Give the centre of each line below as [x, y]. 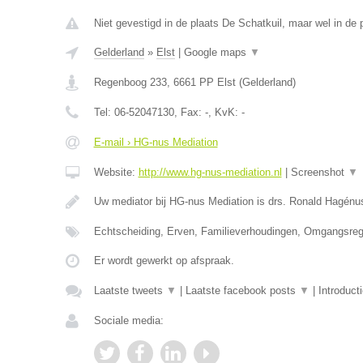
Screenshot [319, 172]
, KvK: [224, 112]
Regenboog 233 [130, 82]
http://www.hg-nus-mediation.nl [210, 172]
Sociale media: [128, 320]
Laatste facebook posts [242, 290]
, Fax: [189, 112]
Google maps [216, 52]
